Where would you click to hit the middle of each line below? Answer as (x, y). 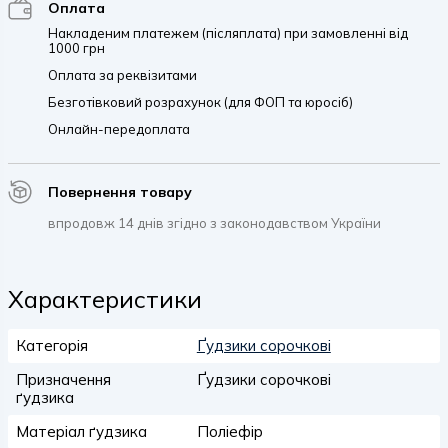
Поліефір (229, 431)
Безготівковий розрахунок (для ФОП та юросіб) (200, 102)
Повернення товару (120, 192)
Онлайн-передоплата (119, 129)
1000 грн (76, 48)
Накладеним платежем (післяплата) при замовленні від (228, 33)
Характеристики (105, 299)
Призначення (63, 379)
